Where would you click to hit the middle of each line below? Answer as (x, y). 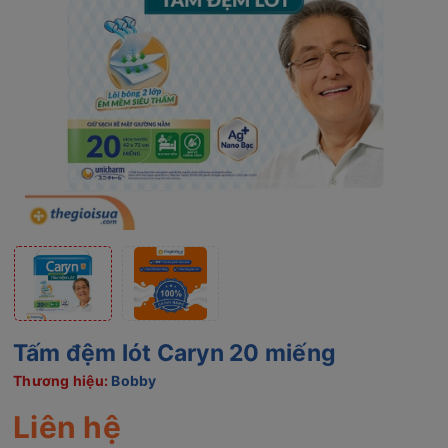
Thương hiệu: (62, 380)
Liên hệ (67, 427)
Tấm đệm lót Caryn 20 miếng (174, 353)
